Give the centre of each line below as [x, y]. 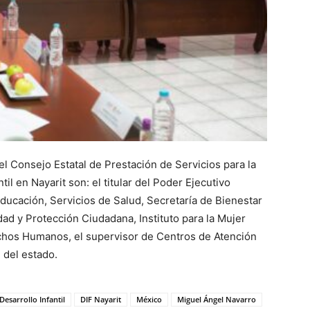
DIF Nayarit [101, 300]
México [149, 300]
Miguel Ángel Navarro [217, 300]
